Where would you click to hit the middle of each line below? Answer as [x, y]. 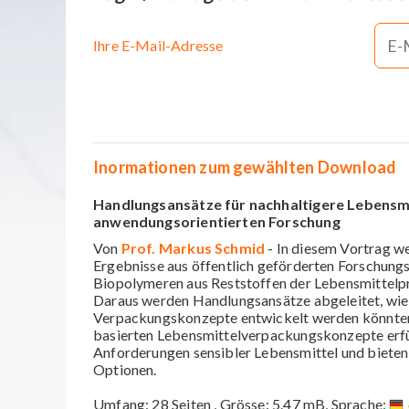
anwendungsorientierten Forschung [217, 221]
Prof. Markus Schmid [193, 247]
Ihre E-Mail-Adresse [158, 45]
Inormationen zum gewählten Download [245, 167]
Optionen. [125, 369]
